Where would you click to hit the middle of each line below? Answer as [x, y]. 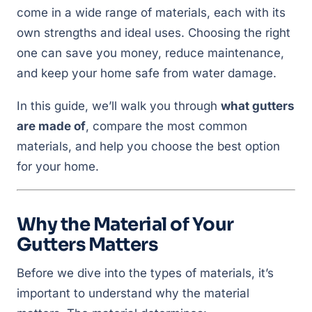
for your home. [58, 166]
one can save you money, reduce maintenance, [150, 53]
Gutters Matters [87, 245]
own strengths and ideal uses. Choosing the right [154, 33]
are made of [51, 126]
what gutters [258, 106]
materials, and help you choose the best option [148, 146]
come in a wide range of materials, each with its [151, 13]
